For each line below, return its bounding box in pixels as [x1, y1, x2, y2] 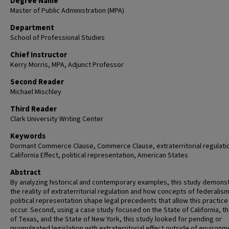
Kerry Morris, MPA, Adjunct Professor [10, 60, 124, 70]
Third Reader [10, 104, 57, 114]
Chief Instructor [10, 50, 67, 60]
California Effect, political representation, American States [10, 150, 188, 161]
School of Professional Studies [10, 33, 105, 43]
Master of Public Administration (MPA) [10, 6, 124, 16]
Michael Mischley [10, 87, 61, 97]
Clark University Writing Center [10, 114, 103, 124]
